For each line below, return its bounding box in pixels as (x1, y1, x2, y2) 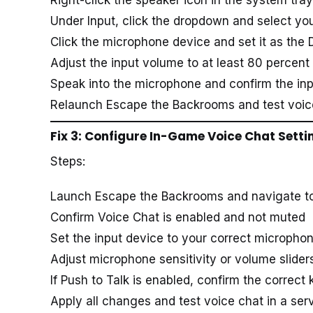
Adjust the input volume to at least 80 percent (50, 55, 310, 70)
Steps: (50, 154, 85, 168)
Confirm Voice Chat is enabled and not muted (50, 210, 305, 225)
